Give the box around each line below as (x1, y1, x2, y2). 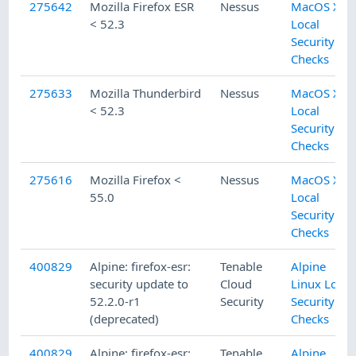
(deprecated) (90, 311, 160, 327)
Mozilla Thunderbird (90, 85, 202, 102)
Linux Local (291, 276, 354, 292)
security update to (90, 276, 189, 292)
